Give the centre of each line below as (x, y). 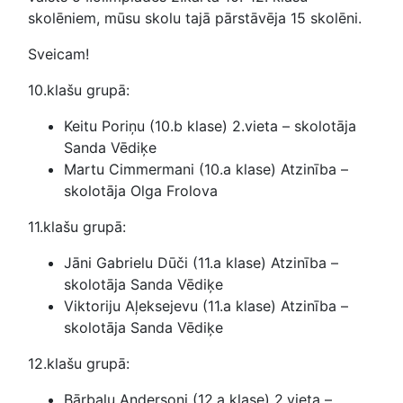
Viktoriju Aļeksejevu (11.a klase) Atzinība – (206, 305)
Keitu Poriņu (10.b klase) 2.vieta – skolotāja (210, 125)
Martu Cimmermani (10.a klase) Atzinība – (206, 169)
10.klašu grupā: (79, 90)
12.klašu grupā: (79, 363)
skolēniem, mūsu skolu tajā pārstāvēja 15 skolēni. (195, 18)
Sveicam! (58, 54)
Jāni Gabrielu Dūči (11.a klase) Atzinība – (201, 262)
